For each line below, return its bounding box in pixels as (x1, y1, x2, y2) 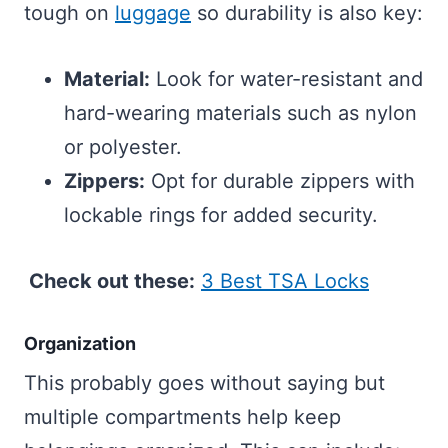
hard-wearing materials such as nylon (64, 101, 417, 126)
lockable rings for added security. (64, 203, 378, 228)
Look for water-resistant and (150, 67, 423, 92)
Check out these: (29, 269, 195, 294)
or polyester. (64, 135, 182, 160)
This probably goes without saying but (24, 371, 385, 396)
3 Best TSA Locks (201, 269, 369, 294)
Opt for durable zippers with (145, 169, 415, 194)
